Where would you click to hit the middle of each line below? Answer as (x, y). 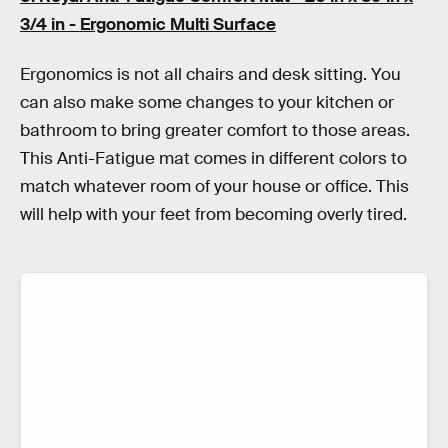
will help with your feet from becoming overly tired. (213, 214)
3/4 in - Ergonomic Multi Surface (148, 25)
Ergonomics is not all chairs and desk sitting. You (210, 74)
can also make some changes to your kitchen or (207, 102)
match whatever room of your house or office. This (214, 186)
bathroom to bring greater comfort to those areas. (215, 130)
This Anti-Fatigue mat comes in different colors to (213, 158)
